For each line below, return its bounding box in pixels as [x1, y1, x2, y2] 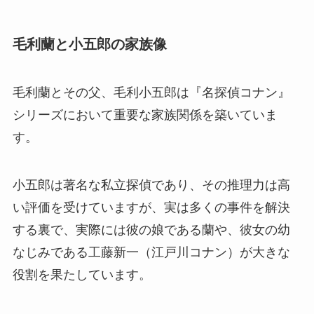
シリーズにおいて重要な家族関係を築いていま [12, 108, 278, 123]
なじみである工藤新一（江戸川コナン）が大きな [12, 245, 290, 260]
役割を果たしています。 [12, 268, 151, 282]
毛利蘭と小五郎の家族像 [12, 36, 167, 52]
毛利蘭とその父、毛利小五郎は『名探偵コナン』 [12, 86, 290, 100]
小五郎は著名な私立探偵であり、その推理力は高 [12, 178, 290, 193]
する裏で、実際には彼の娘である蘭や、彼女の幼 [12, 223, 290, 238]
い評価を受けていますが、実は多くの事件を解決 [12, 200, 290, 215]
